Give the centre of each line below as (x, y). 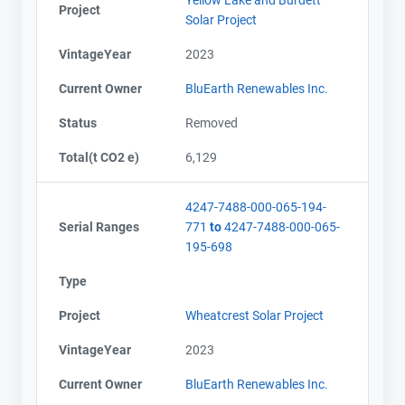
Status (78, 122)
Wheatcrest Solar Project (254, 315)
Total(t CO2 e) (99, 157)
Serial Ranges (99, 226)
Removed (212, 122)
